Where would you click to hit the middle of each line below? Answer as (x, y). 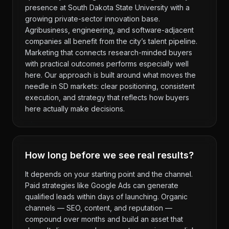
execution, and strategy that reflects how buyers (107, 97)
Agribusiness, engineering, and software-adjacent (109, 30)
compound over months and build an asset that (104, 219)
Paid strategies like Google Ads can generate (102, 185)
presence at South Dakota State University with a (107, 7)
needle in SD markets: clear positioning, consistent (110, 86)
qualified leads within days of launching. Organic (106, 197)
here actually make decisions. (75, 109)
